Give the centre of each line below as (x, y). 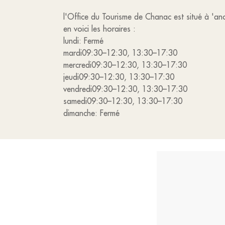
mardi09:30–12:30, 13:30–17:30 (120, 53)
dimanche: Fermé (91, 113)
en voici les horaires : (99, 29)
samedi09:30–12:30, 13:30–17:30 (123, 101)
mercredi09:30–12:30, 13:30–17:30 (125, 65)
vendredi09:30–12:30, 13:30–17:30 (125, 89)
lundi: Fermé (83, 41)
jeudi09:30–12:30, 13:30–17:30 (119, 77)
